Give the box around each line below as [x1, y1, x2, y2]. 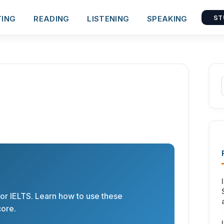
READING [33, 13, 69, 23]
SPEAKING [147, 13, 187, 23]
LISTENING [87, 13, 129, 23]
